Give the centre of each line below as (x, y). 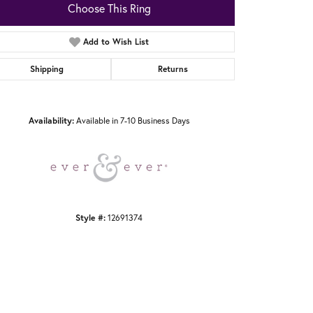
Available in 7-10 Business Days (133, 121)
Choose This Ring (109, 9)
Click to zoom (179, 99)
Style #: (90, 218)
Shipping (47, 69)
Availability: (51, 121)
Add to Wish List (116, 42)
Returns (173, 69)
